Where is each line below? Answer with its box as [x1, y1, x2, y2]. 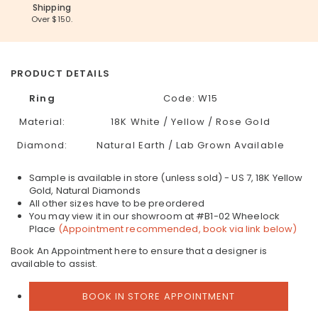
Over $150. [31, 13, 73, 25]
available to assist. [11, 257, 98, 270]
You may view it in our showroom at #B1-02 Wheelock [29, 209, 280, 223]
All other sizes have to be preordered [29, 197, 205, 210]
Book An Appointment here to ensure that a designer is [11, 244, 268, 258]
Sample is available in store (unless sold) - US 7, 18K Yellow [29, 171, 303, 185]
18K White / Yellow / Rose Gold [111, 115, 270, 128]
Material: [18, 115, 66, 128]
